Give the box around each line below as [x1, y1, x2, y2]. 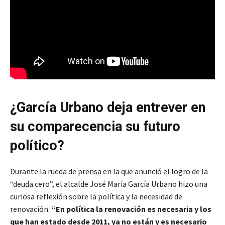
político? [10, 137, 64, 154]
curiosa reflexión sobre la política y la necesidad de [10, 191, 182, 201]
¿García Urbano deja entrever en [10, 99, 205, 116]
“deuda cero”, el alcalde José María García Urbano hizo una [10, 178, 207, 189]
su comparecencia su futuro [10, 118, 180, 135]
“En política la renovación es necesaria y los [51, 203, 211, 214]
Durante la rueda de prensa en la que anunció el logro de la [10, 166, 208, 176]
